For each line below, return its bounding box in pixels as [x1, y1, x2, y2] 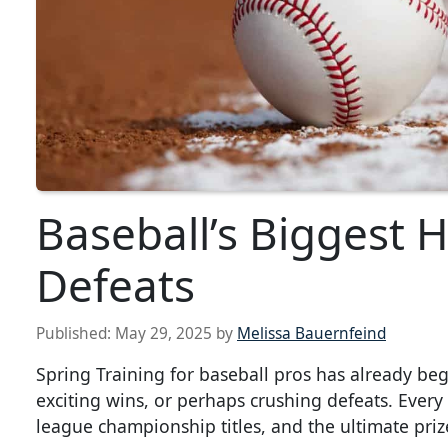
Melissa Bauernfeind [237, 323, 386, 345]
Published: [36, 323, 115, 345]
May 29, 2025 [115, 323, 212, 345]
